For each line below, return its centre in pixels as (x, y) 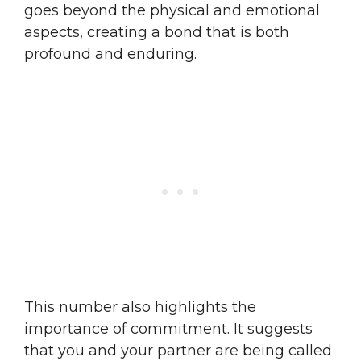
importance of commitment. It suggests (168, 328)
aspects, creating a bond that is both (157, 32)
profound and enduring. (110, 54)
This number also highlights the (140, 307)
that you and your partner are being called (178, 350)
